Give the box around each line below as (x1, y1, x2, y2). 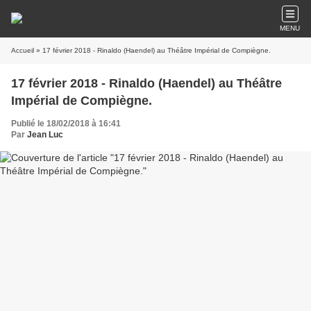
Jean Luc (27, 130, 63, 140)
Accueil (11, 47, 34, 54)
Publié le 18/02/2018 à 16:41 (11, 119, 121, 128)
